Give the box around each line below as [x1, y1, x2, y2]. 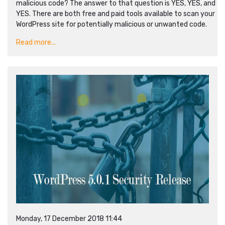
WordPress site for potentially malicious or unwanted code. [16, 20, 207, 29]
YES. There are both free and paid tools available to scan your [16, 10, 215, 18]
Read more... [16, 38, 56, 47]
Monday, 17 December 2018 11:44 [16, 214, 122, 223]
